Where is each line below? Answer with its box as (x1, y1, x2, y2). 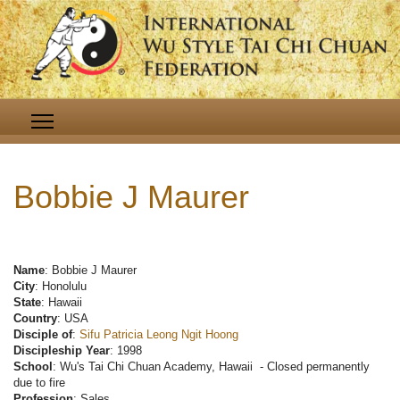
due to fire (13, 376, 65, 390)
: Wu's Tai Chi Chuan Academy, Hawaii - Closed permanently (53, 360, 370, 374)
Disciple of (13, 328, 72, 342)
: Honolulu (35, 279, 87, 294)
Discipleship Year (13, 344, 110, 358)
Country (13, 312, 57, 326)
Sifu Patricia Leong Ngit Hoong (79, 328, 238, 342)
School (13, 360, 53, 374)
